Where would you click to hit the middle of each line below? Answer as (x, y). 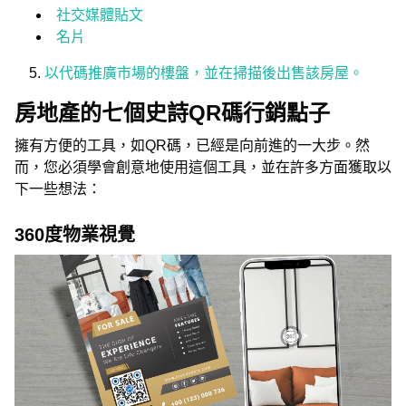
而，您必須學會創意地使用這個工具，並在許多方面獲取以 (203, 167)
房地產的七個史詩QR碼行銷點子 (172, 113)
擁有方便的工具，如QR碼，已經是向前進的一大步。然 (192, 145)
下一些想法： (58, 189)
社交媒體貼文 (100, 15)
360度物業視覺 (75, 235)
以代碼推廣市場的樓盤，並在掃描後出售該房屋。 (204, 73)
